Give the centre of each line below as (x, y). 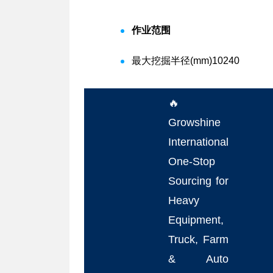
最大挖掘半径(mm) (172, 61)
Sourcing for (165, 181)
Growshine (161, 122)
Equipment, (162, 220)
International (165, 142)
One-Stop (158, 161)
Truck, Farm (165, 239)
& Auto (165, 259)
